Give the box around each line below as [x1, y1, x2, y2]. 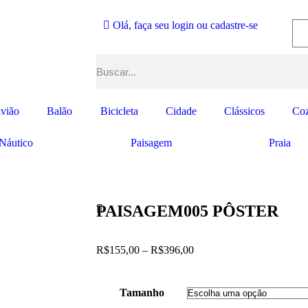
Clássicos [224, 105, 265, 117]
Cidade [165, 105, 197, 117]
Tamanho [119, 287, 164, 298]
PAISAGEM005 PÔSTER [96, 202, 278, 220]
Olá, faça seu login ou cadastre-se [110, 19, 258, 31]
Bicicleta [100, 105, 138, 117]
